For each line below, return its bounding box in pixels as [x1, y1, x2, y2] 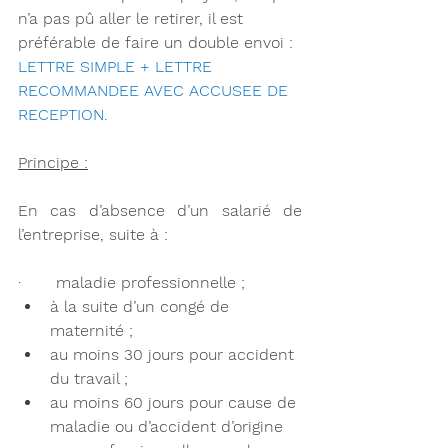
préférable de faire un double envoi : [18, 33, 298, 53]
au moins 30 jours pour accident [50, 345, 299, 365]
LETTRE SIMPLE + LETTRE [18, 57, 217, 77]
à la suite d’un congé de [50, 297, 234, 317]
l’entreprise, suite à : [18, 225, 168, 245]
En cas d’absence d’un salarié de [18, 201, 302, 221]
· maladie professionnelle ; [18, 273, 245, 293]
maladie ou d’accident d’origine [50, 417, 288, 437]
